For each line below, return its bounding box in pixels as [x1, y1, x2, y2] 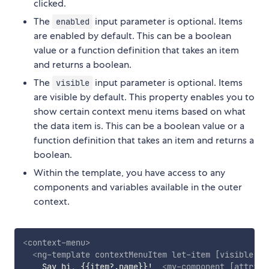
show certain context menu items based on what [34, 105, 246, 118]
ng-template [37, 249, 90, 261]
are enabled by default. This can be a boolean [34, 29, 231, 43]
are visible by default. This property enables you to [34, 91, 255, 104]
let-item [171, 249, 210, 261]
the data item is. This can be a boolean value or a [34, 119, 244, 133]
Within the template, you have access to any [34, 166, 225, 180]
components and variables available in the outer [34, 181, 242, 194]
